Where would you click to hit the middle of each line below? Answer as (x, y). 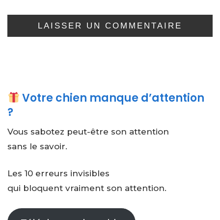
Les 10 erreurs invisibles (58, 174)
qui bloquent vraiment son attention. (87, 188)
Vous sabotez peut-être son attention (88, 131)
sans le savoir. (37, 146)
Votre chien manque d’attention (112, 98)
